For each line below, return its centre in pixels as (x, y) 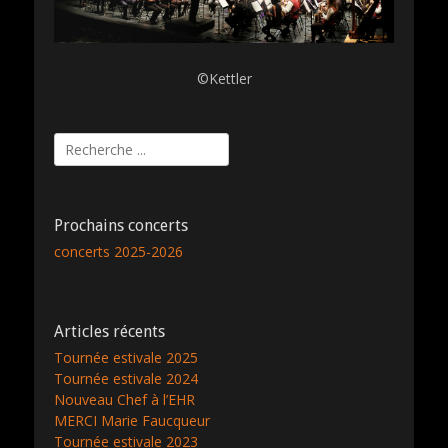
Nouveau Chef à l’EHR (124, 399)
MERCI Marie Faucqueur (132, 420)
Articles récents (109, 331)
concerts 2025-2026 (118, 251)
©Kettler (224, 78)
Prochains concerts (121, 225)
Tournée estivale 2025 (126, 357)
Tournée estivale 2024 (126, 378)
